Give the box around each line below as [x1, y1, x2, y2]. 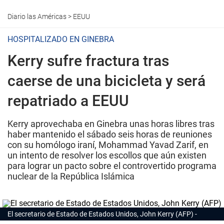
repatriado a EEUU [7, 92, 129, 109]
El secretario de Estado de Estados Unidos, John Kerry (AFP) [7, 210, 193, 218]
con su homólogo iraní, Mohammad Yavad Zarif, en [7, 139, 208, 150]
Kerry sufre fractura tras [7, 52, 169, 69]
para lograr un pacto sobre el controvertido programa [7, 160, 216, 171]
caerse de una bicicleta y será [7, 72, 205, 89]
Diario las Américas [7, 12, 66, 20]
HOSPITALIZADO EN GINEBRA [7, 34, 114, 44]
